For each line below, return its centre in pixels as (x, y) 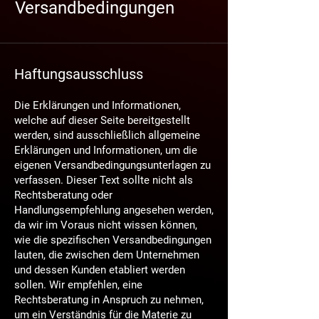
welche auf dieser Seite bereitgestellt (102, 120)
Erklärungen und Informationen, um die (106, 150)
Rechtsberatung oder (63, 195)
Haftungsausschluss (79, 74)
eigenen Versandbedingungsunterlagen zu (113, 165)
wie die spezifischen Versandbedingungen (113, 240)
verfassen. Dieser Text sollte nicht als (104, 180)
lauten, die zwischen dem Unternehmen (107, 255)
